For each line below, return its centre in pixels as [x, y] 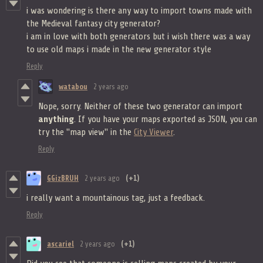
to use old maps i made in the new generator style [119, 49]
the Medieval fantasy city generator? [93, 23]
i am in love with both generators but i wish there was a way [138, 36]
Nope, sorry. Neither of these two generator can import [140, 106]
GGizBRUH [63, 178]
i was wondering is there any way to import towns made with [139, 10]
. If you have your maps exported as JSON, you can [166, 119]
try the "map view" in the [86, 132]
